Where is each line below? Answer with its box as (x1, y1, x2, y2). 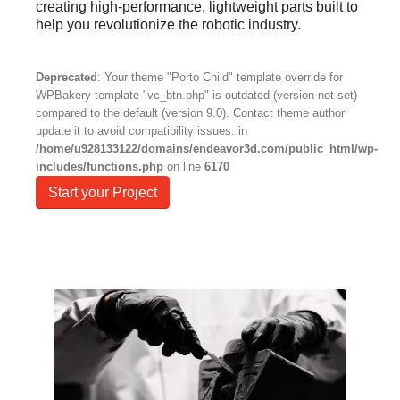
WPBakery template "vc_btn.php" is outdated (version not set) (36, 87, 357, 102)
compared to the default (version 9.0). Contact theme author (36, 105, 345, 120)
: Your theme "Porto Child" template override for (97, 70, 343, 84)
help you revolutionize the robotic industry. (36, 16, 301, 32)
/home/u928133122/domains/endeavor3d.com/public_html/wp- (36, 141, 378, 155)
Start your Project (48, 184, 157, 200)
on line (163, 159, 204, 173)
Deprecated (36, 70, 97, 84)
